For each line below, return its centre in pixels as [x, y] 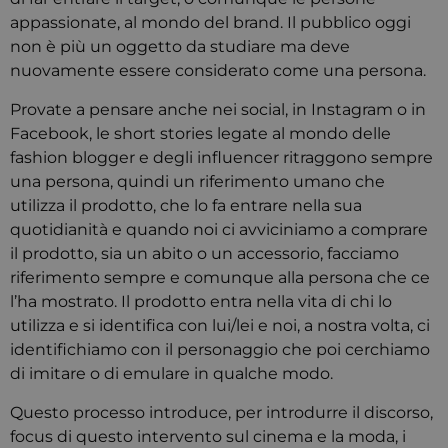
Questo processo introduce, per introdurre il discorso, [221, 412]
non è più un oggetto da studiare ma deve [180, 46]
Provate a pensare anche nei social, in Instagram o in [218, 109]
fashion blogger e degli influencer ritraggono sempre [221, 157]
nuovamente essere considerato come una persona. [218, 70]
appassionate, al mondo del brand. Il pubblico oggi [210, 22]
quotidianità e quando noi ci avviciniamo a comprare [219, 229]
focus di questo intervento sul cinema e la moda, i [208, 436]
